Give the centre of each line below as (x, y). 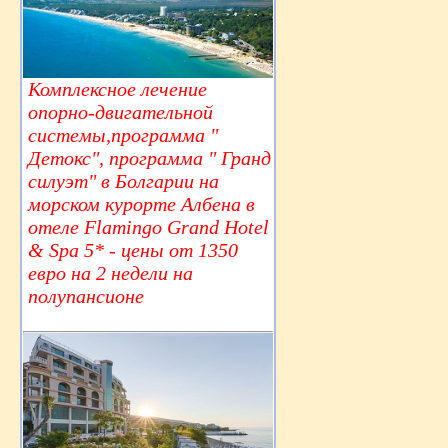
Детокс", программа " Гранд (149, 158)
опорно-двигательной (120, 112)
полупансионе (86, 296)
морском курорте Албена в (141, 204)
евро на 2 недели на (110, 273)
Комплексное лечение (117, 89)
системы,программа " (123, 135)
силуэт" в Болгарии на (123, 181)
